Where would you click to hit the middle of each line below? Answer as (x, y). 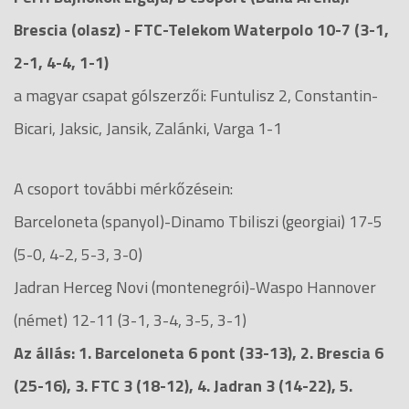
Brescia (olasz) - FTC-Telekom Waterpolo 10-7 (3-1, (201, 29)
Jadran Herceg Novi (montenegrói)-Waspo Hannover (195, 287)
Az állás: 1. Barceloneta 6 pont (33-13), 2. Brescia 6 (199, 352)
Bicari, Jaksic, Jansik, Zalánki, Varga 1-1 (148, 128)
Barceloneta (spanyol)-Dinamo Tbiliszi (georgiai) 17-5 (198, 221)
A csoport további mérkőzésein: (123, 188)
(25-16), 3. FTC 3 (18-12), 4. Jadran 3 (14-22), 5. (183, 385)
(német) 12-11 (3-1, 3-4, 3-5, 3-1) (130, 320)
